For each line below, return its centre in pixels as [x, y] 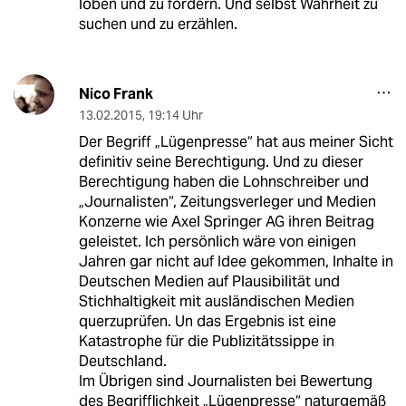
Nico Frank [116, 93]
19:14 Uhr [175, 115]
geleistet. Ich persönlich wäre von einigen [217, 241]
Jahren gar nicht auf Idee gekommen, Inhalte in [236, 261]
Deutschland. [122, 361]
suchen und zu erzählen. [158, 24]
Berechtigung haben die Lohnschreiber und [223, 181]
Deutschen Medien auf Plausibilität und [209, 281]
